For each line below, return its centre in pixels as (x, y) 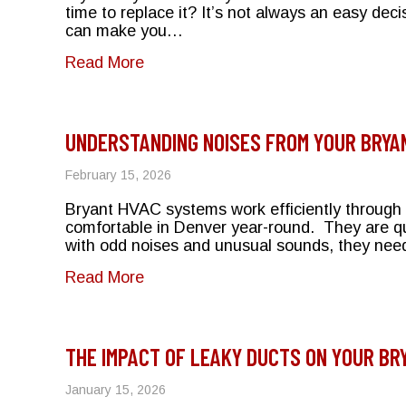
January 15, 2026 (116, 389)
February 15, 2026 (118, 174)
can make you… (124, 30)
